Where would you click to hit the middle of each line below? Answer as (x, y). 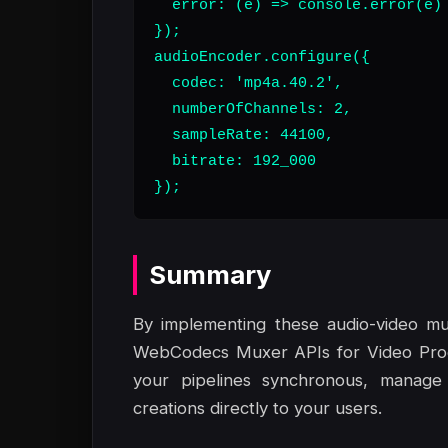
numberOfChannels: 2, (253, 109)
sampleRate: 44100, (244, 135)
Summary (210, 274)
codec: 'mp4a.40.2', (248, 83)
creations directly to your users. (257, 408)
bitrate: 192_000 (235, 161)
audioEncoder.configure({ (262, 57)
